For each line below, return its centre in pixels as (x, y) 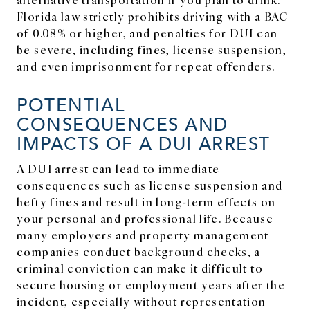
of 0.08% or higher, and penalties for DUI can (147, 32)
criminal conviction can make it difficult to (140, 267)
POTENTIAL (71, 104)
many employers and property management (143, 234)
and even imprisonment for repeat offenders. (146, 65)
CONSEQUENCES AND (123, 123)
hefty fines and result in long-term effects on (146, 201)
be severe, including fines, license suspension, (152, 49)
